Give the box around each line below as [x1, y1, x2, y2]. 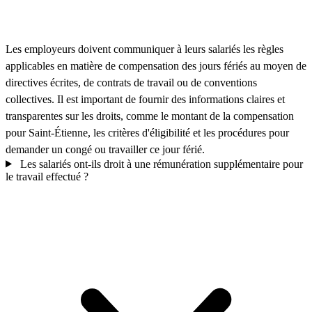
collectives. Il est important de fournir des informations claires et [6, 93, 285, 105]
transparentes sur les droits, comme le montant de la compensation [6, 109, 294, 122]
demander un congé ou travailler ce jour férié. [6, 143, 205, 155]
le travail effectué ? [6, 170, 88, 182]
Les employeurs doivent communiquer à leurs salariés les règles [6, 42, 283, 55]
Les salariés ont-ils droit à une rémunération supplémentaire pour [17, 157, 303, 170]
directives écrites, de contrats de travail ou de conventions [6, 76, 257, 88]
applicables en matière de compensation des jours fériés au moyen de [6, 59, 306, 72]
